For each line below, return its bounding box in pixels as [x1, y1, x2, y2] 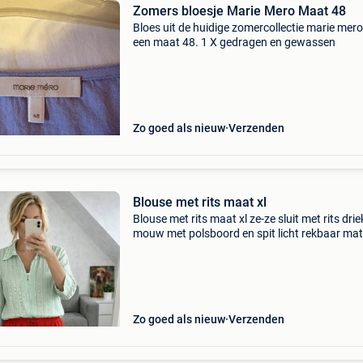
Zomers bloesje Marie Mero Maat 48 [132, 3, 346, 19]
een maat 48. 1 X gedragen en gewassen [132, 36, 335, 49]
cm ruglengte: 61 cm [132, 256, 234, 269]
